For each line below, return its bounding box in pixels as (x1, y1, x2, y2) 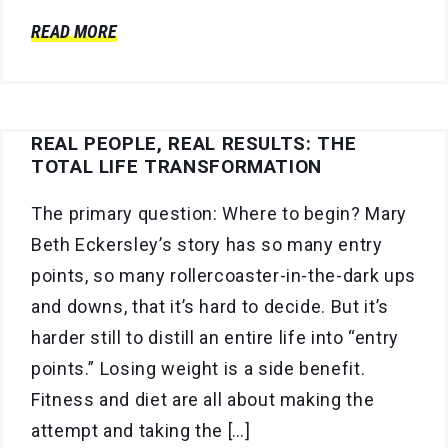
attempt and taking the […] (31, 419, 251, 441)
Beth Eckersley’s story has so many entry (31, 233, 383, 255)
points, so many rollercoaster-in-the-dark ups (31, 264, 416, 286)
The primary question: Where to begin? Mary (31, 202, 407, 224)
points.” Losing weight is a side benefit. (31, 357, 366, 379)
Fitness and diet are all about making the (31, 388, 375, 410)
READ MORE (31, 20, 117, 42)
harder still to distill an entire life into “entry (31, 326, 400, 348)
